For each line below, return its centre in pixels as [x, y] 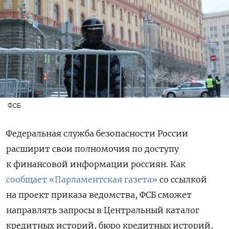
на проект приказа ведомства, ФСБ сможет [99, 195]
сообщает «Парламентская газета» [82, 180]
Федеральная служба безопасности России [97, 134]
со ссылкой [182, 180]
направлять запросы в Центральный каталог [103, 210]
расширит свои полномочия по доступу [93, 149]
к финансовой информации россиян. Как [96, 164]
